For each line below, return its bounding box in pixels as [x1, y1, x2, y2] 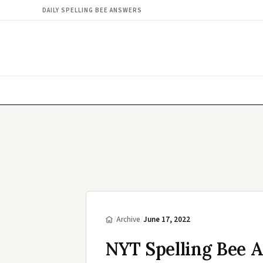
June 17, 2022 [143, 214, 190, 225]
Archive [116, 214, 140, 225]
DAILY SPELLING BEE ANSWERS [42, 5, 142, 15]
